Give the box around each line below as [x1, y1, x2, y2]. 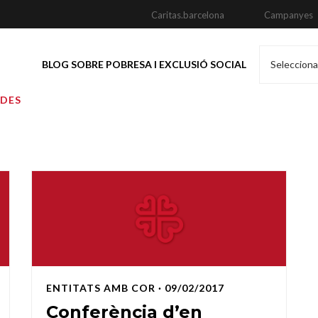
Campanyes [264, 9, 313, 21]
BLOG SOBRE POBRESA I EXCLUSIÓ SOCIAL [42, 58, 246, 70]
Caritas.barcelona [151, 9, 224, 21]
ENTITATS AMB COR [46, 282, 155, 295]
